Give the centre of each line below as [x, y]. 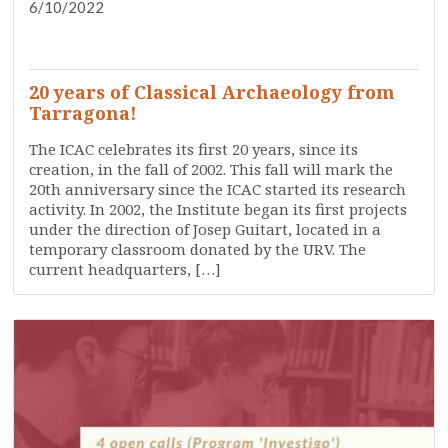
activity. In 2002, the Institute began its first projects [218, 209]
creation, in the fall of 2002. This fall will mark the [211, 169]
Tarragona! [83, 113]
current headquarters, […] [125, 269]
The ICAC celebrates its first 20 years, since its [194, 149]
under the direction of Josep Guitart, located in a [205, 229]
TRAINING [379, 29]
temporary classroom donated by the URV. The [198, 249]
